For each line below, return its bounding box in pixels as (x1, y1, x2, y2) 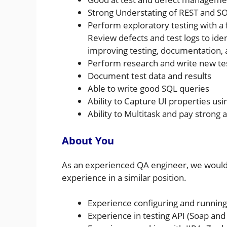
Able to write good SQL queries (88, 83, 209, 95)
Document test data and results (88, 70, 211, 82)
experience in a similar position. (62, 171, 186, 183)
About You (62, 133, 114, 147)
